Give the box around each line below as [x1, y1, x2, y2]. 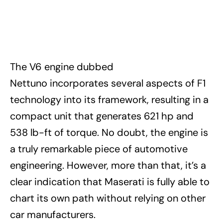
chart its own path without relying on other [10, 192, 206, 205]
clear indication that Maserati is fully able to [10, 175, 210, 189]
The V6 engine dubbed [10, 60, 113, 74]
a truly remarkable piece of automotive [10, 142, 188, 156]
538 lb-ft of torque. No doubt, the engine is [10, 126, 208, 139]
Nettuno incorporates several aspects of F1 [10, 77, 206, 90]
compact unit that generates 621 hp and [10, 110, 194, 123]
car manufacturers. [10, 208, 96, 222]
